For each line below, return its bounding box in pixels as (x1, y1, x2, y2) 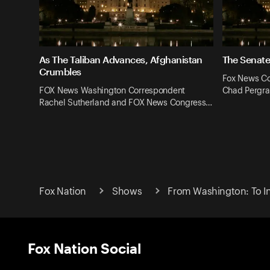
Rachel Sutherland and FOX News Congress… (39, 98, 213, 107)
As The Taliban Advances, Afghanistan (39, 54, 202, 66)
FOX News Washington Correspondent (39, 86, 186, 95)
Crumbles (39, 66, 81, 78)
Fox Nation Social (28, 239, 141, 256)
